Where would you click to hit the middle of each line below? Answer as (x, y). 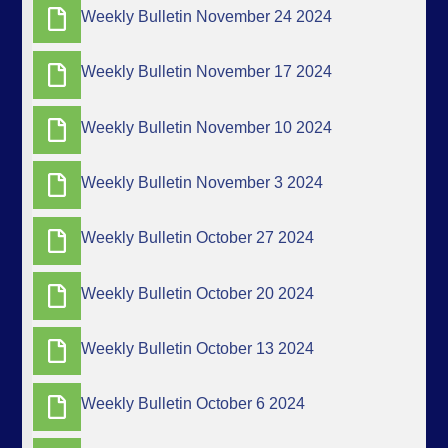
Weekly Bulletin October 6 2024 (193, 404)
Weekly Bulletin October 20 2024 (198, 293)
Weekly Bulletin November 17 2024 (207, 72)
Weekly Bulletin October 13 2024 (198, 349)
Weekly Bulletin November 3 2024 (202, 183)
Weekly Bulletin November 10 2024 (207, 127)
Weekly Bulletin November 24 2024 (207, 17)
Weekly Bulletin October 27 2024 (198, 238)
